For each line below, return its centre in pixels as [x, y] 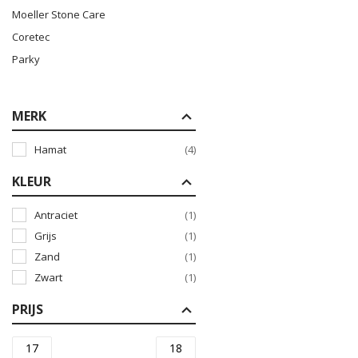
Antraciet [56, 215]
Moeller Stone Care [59, 14]
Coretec [31, 37]
